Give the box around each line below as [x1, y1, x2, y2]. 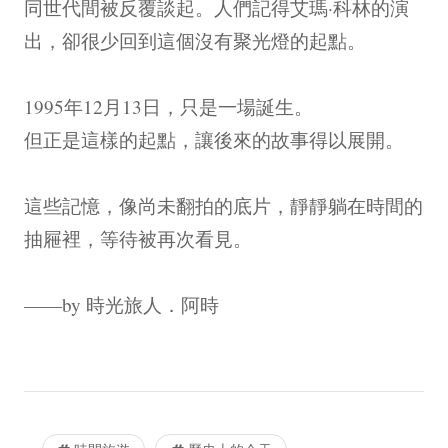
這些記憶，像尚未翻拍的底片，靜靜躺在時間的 [24, 192, 423, 218]
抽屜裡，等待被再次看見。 [24, 225, 252, 251]
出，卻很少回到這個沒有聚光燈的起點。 [24, 27, 366, 53]
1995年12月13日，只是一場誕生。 [24, 93, 313, 119]
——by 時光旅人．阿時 [24, 291, 219, 317]
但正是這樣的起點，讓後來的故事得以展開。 [24, 126, 404, 152]
